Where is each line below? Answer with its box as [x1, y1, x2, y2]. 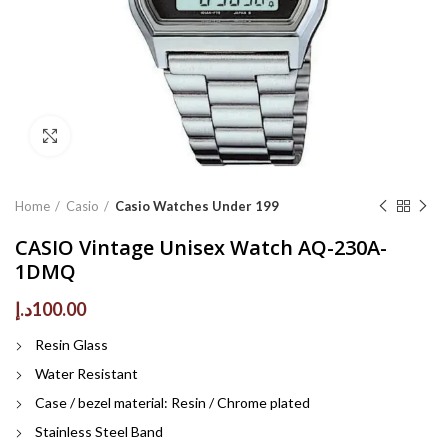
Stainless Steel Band [35, 423, 163, 440]
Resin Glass [35, 336, 108, 353]
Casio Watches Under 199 [115, 198, 279, 214]
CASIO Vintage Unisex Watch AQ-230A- [15, 234, 387, 261]
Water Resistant [35, 365, 138, 382]
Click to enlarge [70, 128, 170, 144]
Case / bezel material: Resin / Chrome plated [35, 394, 310, 411]
